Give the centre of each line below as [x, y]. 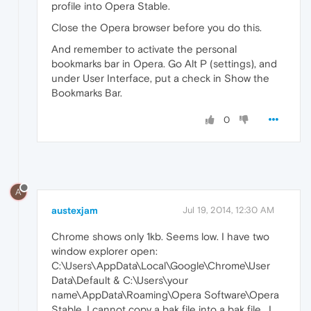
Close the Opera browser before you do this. [157, 27]
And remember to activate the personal [144, 49]
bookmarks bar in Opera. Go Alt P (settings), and [164, 63]
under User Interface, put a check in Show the [160, 78]
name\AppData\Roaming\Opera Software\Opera [165, 295]
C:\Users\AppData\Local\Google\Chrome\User [161, 266]
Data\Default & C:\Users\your [120, 280]
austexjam [75, 211]
